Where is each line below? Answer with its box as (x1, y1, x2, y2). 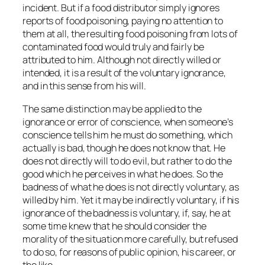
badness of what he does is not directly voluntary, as (22, 180, 239, 193)
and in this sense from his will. (22, 79, 146, 93)
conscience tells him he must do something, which (22, 128, 233, 141)
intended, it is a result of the (22, 66, 140, 80)
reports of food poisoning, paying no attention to (22, 14, 224, 28)
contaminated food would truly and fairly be (22, 40, 204, 54)
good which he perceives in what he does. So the (22, 167, 224, 180)
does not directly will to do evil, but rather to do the (22, 154, 232, 167)
